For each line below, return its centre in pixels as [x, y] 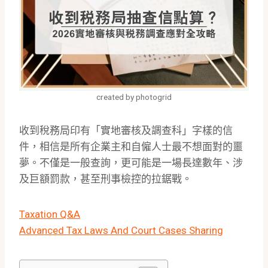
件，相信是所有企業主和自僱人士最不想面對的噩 [131, 147]
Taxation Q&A [50, 214]
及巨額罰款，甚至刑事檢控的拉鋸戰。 [106, 179]
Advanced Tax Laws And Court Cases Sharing [121, 231]
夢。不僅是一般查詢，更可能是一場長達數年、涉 [131, 163]
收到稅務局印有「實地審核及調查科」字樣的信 [126, 131]
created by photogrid [134, 97]
